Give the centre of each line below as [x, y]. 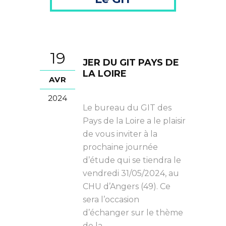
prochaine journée [120, 147]
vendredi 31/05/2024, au [131, 173]
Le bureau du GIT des [127, 108]
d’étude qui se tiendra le [132, 160]
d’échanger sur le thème [133, 213]
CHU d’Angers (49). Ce [127, 186]
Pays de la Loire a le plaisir [134, 121]
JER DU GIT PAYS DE [131, 63]
